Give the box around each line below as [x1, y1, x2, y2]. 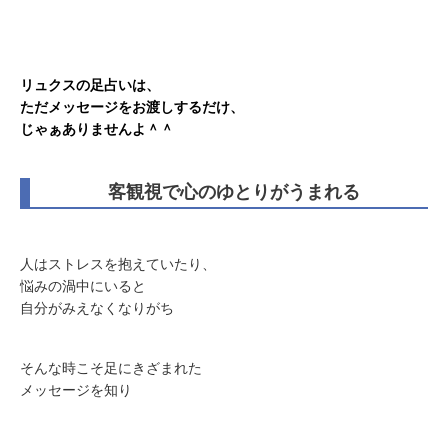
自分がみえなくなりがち [20, 300, 174, 317]
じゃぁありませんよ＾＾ [20, 121, 174, 138]
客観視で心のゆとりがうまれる [108, 182, 360, 203]
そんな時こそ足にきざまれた [20, 360, 202, 377]
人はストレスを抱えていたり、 [20, 256, 216, 273]
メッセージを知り [20, 382, 132, 399]
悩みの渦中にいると [20, 278, 146, 295]
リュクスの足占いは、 [20, 77, 160, 94]
